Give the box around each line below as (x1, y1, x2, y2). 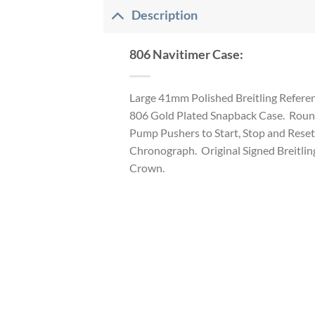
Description (131, 8, 198, 23)
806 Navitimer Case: (129, 46, 243, 62)
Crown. (129, 160, 165, 174)
